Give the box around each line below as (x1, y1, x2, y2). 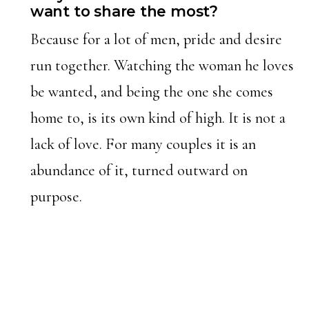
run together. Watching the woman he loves (30, 56, 294, 75)
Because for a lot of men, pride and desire (30, 30, 282, 49)
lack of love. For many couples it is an (30, 134, 256, 154)
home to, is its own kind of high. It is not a (30, 108, 286, 128)
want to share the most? (30, 2, 218, 21)
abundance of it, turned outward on (30, 161, 248, 180)
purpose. (30, 187, 82, 206)
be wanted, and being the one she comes (30, 82, 273, 101)
